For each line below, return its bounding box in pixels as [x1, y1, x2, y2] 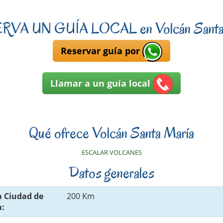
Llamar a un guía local [50, 77, 150, 89]
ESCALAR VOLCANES [81, 147, 142, 157]
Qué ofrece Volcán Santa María [29, 122, 194, 143]
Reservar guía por [61, 44, 142, 57]
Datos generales [69, 162, 154, 183]
